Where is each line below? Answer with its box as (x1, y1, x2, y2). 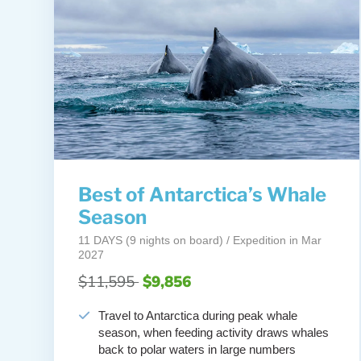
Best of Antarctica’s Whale (78, 183, 327, 207)
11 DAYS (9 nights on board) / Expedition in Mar (78, 234, 322, 247)
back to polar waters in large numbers (98, 342, 297, 357)
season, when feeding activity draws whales (98, 326, 330, 340)
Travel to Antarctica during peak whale (98, 309, 298, 323)
